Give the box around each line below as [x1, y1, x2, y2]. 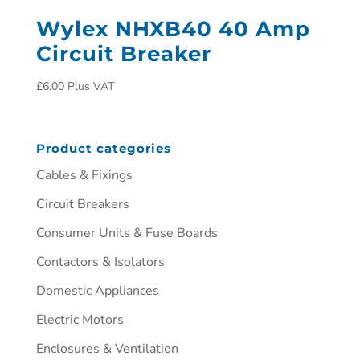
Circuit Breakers [35, 195, 129, 213]
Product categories [35, 141, 171, 156]
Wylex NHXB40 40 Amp [35, 15, 310, 42]
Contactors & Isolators [35, 253, 165, 271]
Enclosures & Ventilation [35, 340, 178, 358]
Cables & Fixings [35, 166, 133, 184]
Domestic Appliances [35, 282, 159, 300]
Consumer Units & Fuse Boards [35, 224, 218, 242]
